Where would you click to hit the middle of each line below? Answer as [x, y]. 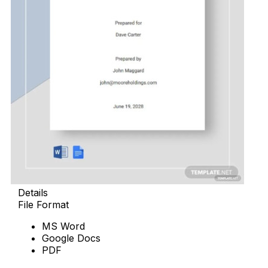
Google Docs [71, 238]
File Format [43, 204]
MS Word [63, 226]
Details [33, 192]
